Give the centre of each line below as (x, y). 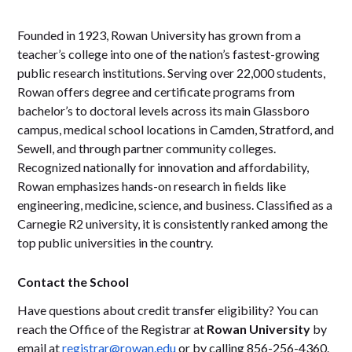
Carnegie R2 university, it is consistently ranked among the (173, 224)
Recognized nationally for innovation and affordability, (163, 167)
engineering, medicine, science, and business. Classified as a (175, 205)
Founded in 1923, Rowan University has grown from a (159, 35)
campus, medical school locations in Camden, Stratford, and (176, 130)
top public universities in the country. (115, 243)
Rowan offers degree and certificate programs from (156, 92)
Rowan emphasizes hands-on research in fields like (152, 186)
